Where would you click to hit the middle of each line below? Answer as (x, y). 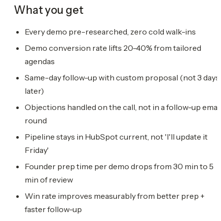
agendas (40, 61)
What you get (49, 10)
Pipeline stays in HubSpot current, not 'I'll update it (116, 136)
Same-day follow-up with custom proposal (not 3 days (122, 77)
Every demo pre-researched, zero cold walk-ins (110, 31)
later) (34, 91)
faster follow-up (53, 209)
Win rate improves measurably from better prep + (115, 196)
